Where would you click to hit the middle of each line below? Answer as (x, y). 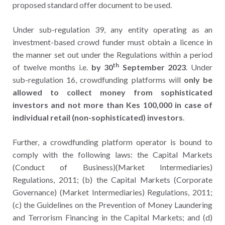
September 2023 (153, 67)
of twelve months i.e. (52, 67)
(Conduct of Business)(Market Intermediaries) (113, 167)
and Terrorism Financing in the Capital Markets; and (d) (113, 217)
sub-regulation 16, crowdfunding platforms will (98, 79)
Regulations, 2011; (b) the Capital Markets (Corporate (113, 179)
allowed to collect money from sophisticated (113, 92)
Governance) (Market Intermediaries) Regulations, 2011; (113, 192)
